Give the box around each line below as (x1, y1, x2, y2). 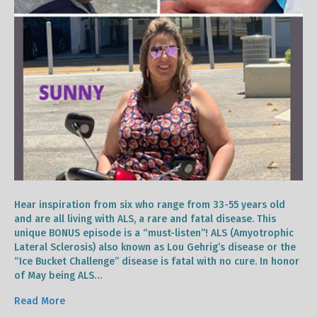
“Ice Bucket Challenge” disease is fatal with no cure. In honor (14, 255, 299, 267)
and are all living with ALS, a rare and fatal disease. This (14, 212, 276, 225)
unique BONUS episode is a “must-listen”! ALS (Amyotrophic (14, 226, 294, 239)
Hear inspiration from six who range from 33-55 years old (14, 198, 285, 211)
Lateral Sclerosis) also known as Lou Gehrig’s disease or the (14, 241, 296, 253)
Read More (14, 294, 65, 307)
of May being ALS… (14, 269, 103, 282)
